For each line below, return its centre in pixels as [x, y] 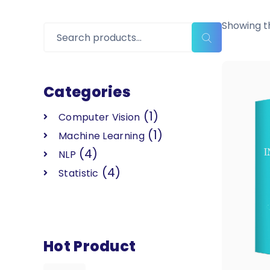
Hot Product [90, 246]
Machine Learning [102, 136]
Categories [87, 92]
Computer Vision [99, 118]
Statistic [79, 174]
